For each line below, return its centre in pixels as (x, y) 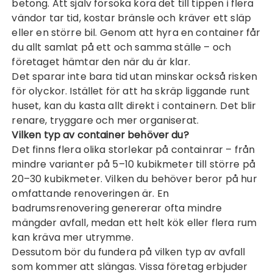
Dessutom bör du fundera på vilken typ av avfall (129, 252)
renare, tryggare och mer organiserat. (105, 120)
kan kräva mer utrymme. (73, 237)
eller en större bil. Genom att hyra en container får (136, 33)
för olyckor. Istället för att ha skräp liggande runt (131, 91)
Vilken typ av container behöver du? (100, 135)
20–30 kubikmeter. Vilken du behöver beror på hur (134, 179)
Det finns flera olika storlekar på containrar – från (133, 150)
